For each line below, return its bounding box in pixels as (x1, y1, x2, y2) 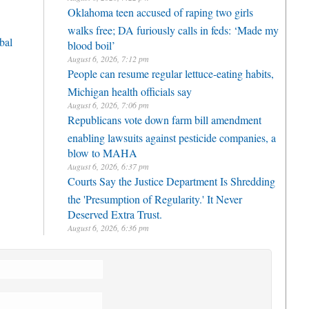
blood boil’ (68, 38, 115, 49)
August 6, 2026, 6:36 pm (68, 222, 149, 233)
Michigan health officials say (68, 84, 192, 95)
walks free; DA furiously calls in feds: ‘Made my (68, 23, 279, 34)
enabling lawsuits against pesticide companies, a (68, 130, 276, 141)
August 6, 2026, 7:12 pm (68, 53, 149, 64)
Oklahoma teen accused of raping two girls (68, 5, 253, 19)
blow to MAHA (68, 146, 137, 157)
